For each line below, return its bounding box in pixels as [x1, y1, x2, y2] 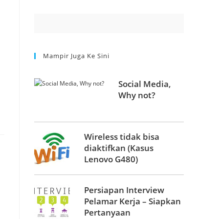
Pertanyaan [84, 206, 131, 218]
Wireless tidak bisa [84, 131, 160, 143]
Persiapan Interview [84, 184, 165, 196]
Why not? [118, 89, 156, 101]
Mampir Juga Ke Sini [43, 51, 109, 60]
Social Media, [118, 78, 172, 89]
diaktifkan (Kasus [84, 142, 154, 154]
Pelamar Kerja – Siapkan [84, 195, 181, 207]
